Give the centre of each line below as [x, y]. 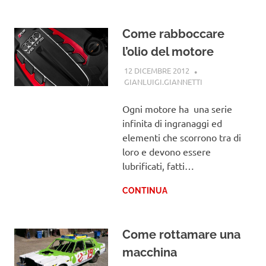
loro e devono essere [166, 152]
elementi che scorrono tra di [181, 137]
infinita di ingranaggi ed [172, 123]
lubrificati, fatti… [158, 166]
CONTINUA [145, 191]
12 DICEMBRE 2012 [156, 70]
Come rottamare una [181, 235]
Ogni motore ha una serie [177, 109]
